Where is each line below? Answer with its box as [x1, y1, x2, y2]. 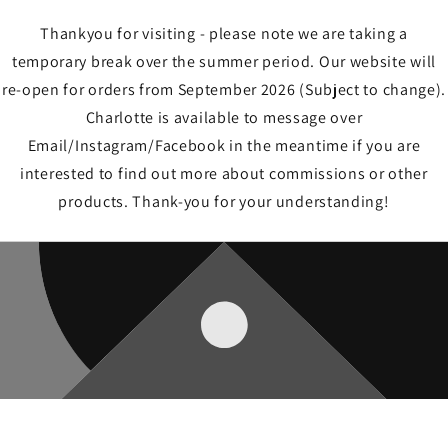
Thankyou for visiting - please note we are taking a [40, 23, 408, 44]
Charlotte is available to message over [85, 107, 363, 128]
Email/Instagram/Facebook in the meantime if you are [27, 135, 421, 156]
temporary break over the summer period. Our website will [11, 51, 437, 72]
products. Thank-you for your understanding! [58, 191, 390, 212]
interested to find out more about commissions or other [20, 163, 428, 184]
